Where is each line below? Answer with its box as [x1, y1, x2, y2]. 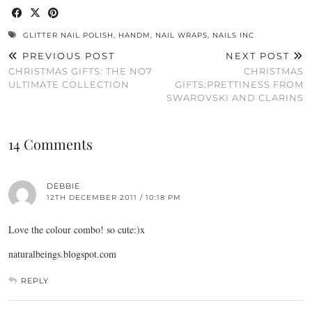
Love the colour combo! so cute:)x [8, 223, 145, 237]
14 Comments [8, 134, 93, 154]
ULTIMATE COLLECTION [8, 79, 130, 91]
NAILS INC [212, 31, 254, 40]
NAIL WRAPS [155, 31, 208, 40]
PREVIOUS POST [19, 50, 115, 62]
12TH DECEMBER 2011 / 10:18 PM [47, 193, 181, 203]
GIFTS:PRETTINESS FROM [175, 79, 304, 91]
